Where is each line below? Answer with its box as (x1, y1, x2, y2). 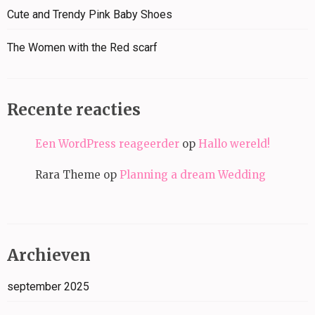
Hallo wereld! (198, 136, 270, 150)
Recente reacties (7, 100, 141, 120)
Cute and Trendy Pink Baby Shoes (7, 8, 172, 22)
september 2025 (7, 280, 89, 294)
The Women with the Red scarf (7, 41, 157, 55)
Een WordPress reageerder (35, 136, 179, 150)
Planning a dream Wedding (120, 167, 266, 181)
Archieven (7, 245, 91, 266)
